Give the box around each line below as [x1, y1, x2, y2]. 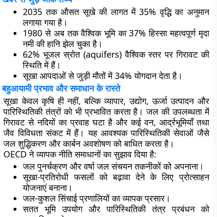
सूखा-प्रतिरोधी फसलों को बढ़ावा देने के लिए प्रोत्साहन [23, 171, 209, 183]
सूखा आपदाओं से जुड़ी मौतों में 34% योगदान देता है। [23, 70, 183, 81]
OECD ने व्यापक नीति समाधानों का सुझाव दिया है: [3, 148, 157, 160]
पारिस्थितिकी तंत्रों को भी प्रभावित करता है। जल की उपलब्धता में [3, 106, 209, 117]
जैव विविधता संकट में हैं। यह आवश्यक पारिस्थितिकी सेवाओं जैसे [3, 127, 209, 139]
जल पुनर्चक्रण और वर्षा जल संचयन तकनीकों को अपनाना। [23, 160, 204, 172]
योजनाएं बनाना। [23, 182, 73, 193]
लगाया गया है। [23, 16, 68, 28]
